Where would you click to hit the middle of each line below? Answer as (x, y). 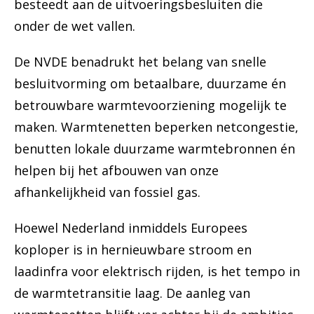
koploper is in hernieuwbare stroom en (133, 250)
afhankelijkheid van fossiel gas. (107, 192)
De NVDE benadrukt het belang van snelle (140, 62)
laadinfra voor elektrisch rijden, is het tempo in (157, 272)
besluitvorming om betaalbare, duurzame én (150, 84)
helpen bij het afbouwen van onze (116, 171)
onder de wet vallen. (75, 26)
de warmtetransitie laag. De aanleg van (132, 293)
